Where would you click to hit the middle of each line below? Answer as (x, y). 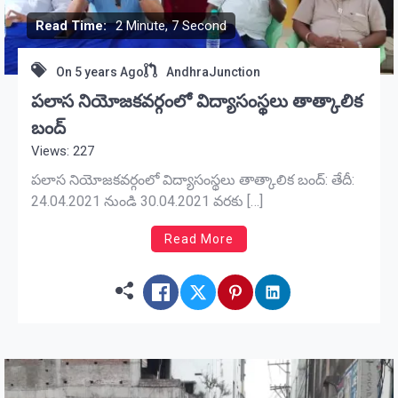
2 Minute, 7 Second (171, 25)
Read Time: (71, 25)
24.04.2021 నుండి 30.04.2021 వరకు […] (147, 201)
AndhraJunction (213, 72)
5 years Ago (109, 72)
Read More (199, 239)
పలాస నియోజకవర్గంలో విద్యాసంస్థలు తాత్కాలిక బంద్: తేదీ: (193, 179)
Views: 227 (63, 151)
